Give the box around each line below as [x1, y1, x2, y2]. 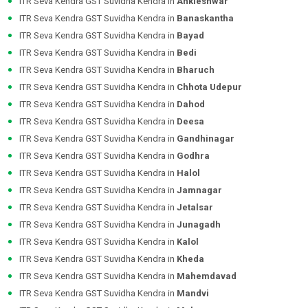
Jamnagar [177, 185, 222, 196]
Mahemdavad [177, 271, 236, 282]
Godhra [177, 151, 210, 162]
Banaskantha [177, 13, 234, 24]
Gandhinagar [177, 133, 234, 144]
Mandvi [177, 288, 209, 299]
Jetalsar [177, 202, 213, 213]
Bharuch [177, 65, 214, 76]
